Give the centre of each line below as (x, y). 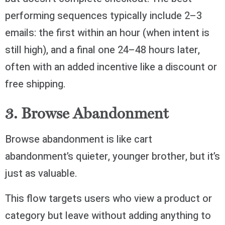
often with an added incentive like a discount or (111, 67)
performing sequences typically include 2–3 (103, 16)
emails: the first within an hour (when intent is (107, 33)
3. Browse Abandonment (87, 114)
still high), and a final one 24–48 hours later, (102, 50)
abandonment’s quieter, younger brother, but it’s (113, 157)
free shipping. (35, 84)
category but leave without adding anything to (108, 216)
